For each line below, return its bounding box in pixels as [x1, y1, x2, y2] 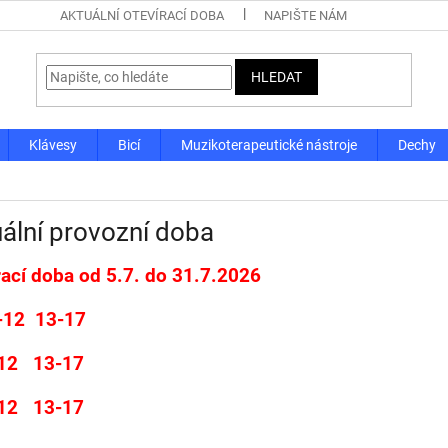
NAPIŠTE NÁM [264, 8, 347, 23]
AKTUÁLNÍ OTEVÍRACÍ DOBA [60, 8, 224, 23]
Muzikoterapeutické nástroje [181, 137, 357, 153]
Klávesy [29, 137, 77, 153]
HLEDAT [251, 69, 303, 86]
